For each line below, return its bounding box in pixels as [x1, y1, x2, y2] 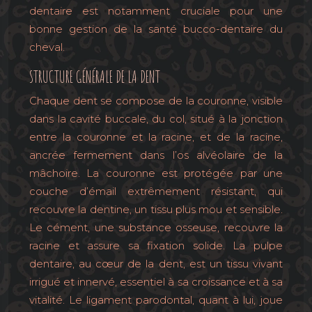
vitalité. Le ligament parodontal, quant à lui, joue [29, 293, 283, 306]
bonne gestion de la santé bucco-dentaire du [29, 22, 283, 36]
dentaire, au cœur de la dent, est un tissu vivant [29, 257, 283, 270]
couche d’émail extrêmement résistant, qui [29, 185, 283, 198]
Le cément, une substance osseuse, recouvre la [29, 221, 283, 234]
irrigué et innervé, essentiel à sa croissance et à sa [29, 275, 283, 288]
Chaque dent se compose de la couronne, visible [29, 94, 283, 107]
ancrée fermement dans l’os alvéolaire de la [29, 148, 283, 162]
